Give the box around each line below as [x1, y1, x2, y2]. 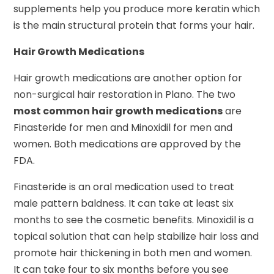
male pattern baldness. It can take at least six [13, 196, 234, 210]
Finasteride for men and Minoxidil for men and [13, 120, 233, 135]
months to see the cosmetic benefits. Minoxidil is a [13, 212, 254, 227]
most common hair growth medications [13, 103, 223, 118]
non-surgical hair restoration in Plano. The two [13, 87, 236, 102]
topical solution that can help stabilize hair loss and [13, 229, 259, 243]
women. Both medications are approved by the [13, 136, 242, 151]
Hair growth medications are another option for [13, 70, 243, 85]
